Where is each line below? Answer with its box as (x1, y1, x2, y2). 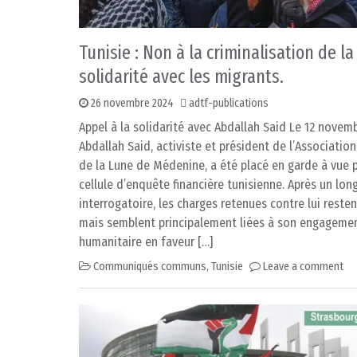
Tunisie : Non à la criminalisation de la (79, 41, 354, 65)
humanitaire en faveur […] (79, 234, 213, 250)
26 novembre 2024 (91, 96, 174, 111)
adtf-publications (189, 96, 269, 111)
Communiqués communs (93, 260, 206, 274)
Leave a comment (263, 260, 343, 274)
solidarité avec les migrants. (79, 65, 284, 88)
